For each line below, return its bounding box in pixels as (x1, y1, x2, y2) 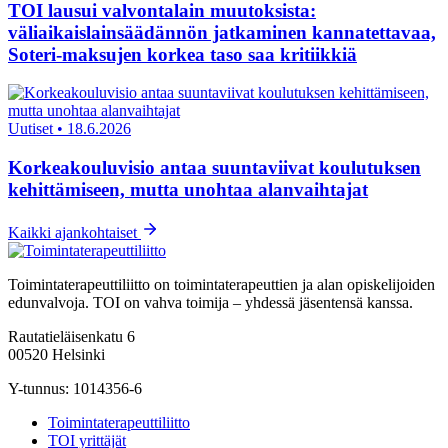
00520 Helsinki (8, 345, 105, 363)
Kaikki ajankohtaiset (8, 223, 141, 241)
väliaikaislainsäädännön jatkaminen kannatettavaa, (8, 21, 436, 43)
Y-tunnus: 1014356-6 (8, 379, 142, 397)
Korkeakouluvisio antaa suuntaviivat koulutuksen (8, 156, 421, 178)
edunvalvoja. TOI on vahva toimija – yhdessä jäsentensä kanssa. (8, 293, 413, 311)
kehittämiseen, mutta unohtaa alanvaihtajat (8, 178, 368, 200)
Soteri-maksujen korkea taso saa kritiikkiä (8, 43, 357, 65)
